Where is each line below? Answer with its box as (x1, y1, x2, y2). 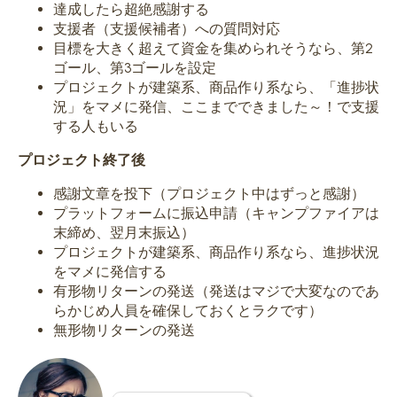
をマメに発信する (53, 262, 167, 280)
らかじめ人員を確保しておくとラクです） (53, 301, 323, 319)
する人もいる (53, 117, 138, 135)
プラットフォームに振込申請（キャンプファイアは (53, 204, 379, 222)
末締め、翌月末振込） (53, 223, 195, 241)
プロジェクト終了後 (18, 151, 145, 168)
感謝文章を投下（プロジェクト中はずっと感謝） (53, 184, 365, 202)
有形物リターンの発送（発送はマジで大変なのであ (53, 282, 379, 300)
